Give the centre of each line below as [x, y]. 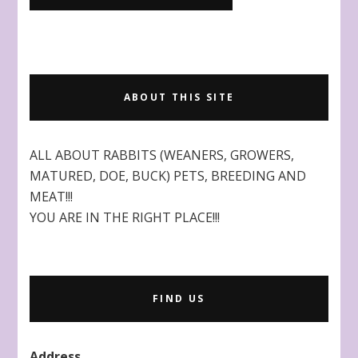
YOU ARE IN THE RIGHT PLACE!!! [125, 218]
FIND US [179, 299]
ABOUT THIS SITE [179, 97]
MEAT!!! [52, 197]
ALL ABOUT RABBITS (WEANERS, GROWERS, [162, 155]
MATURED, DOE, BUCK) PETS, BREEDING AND [168, 176]
